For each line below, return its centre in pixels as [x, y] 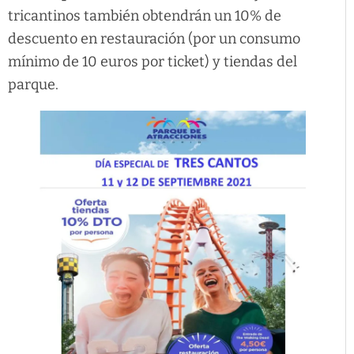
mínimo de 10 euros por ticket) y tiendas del [153, 61]
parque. [33, 84]
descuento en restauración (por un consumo [154, 38]
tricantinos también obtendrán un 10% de [145, 15]
